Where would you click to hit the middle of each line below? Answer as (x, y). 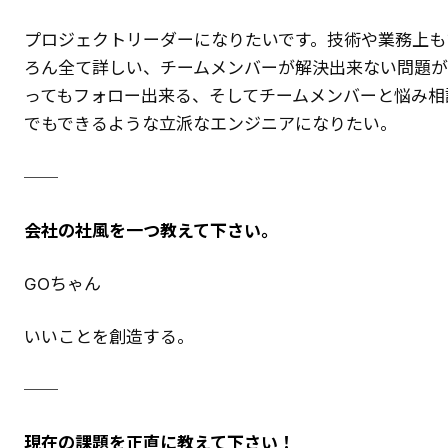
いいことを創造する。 (109, 336)
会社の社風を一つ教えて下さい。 (151, 230)
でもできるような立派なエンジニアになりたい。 (210, 124)
